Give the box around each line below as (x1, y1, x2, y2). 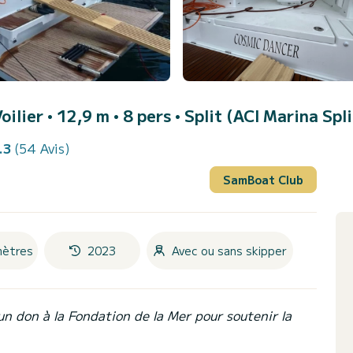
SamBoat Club (223, 171, 303, 188)
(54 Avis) (13, 139, 70, 158)
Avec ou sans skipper (172, 242, 287, 258)
